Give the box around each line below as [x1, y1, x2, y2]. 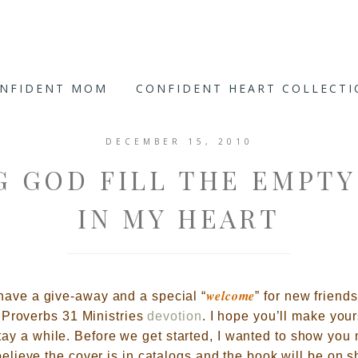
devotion [147, 309, 202, 323]
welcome [206, 287, 256, 304]
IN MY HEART [78, 201, 280, 235]
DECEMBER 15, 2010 [105, 136, 253, 147]
